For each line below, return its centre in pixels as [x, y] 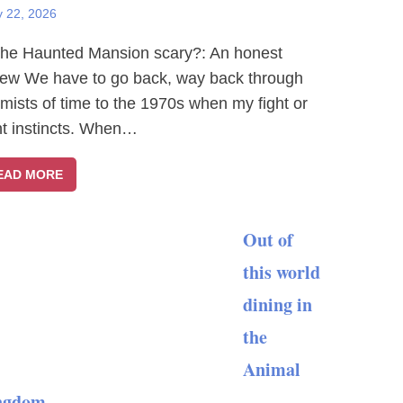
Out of [268, 240]
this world [282, 272]
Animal [272, 369]
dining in [278, 304]
